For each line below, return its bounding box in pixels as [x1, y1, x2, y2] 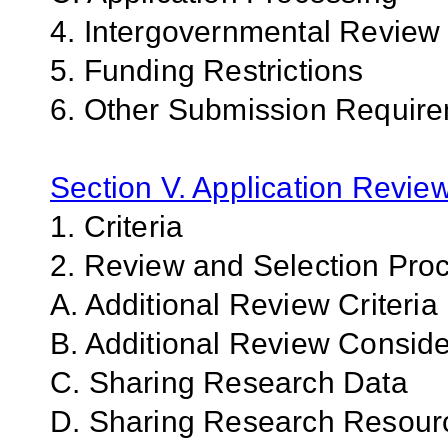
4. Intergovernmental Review [50, 15, 441, 49]
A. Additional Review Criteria [50, 288, 438, 322]
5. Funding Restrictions [50, 54, 364, 88]
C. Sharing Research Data [50, 366, 408, 400]
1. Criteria [50, 210, 184, 244]
